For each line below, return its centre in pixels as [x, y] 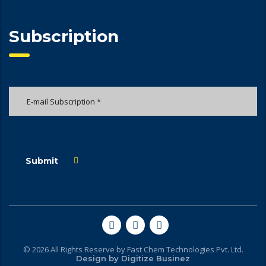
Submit [42, 161]
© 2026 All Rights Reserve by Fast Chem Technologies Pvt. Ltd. [133, 249]
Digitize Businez [156, 258]
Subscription [64, 36]
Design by [99, 258]
